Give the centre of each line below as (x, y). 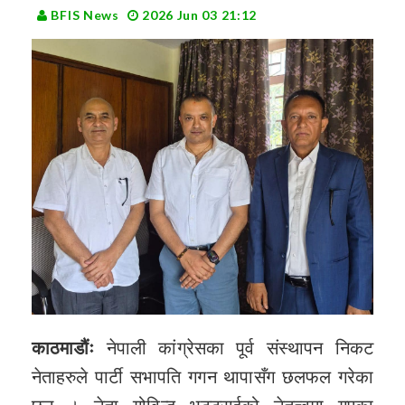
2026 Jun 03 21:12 (198, 14)
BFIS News (83, 14)
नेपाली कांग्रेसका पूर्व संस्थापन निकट (234, 348)
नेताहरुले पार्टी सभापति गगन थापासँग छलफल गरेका (202, 377)
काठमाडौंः (63, 348)
